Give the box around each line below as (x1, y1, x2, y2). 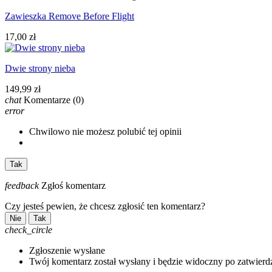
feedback (5, 180, 39, 191)
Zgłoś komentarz (41, 180, 106, 191)
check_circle (5, 224, 52, 235)
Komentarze (24, 94, 70, 105)
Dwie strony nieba (5, 63, 75, 73)
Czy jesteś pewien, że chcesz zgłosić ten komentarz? (5, 200, 205, 211)
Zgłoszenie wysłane (29, 245, 105, 256)
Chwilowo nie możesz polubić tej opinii (29, 126, 182, 137)
